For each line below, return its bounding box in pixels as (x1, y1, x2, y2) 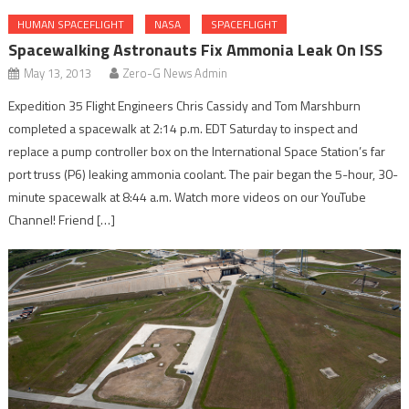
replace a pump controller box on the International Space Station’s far (8, 142, 386, 162)
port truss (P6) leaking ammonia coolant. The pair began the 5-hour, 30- (8, 164, 399, 184)
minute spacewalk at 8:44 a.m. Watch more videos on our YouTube (8, 187, 367, 207)
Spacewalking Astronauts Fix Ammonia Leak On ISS (8, 37, 383, 63)
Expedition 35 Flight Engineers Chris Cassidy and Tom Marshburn (8, 96, 362, 116)
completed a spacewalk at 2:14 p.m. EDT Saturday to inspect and (8, 119, 359, 139)
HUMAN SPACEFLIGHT (17, 16, 125, 34)
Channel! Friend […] (8, 210, 116, 230)
